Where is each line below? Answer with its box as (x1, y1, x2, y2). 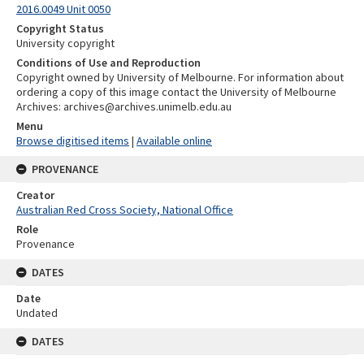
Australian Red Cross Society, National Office (16, 201, 233, 217)
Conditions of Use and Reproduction (16, 54, 201, 70)
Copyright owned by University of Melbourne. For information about (16, 69, 344, 84)
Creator (16, 187, 54, 202)
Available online (136, 132, 212, 148)
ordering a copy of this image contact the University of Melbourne (16, 84, 336, 99)
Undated (16, 305, 58, 320)
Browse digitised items (16, 132, 129, 148)
